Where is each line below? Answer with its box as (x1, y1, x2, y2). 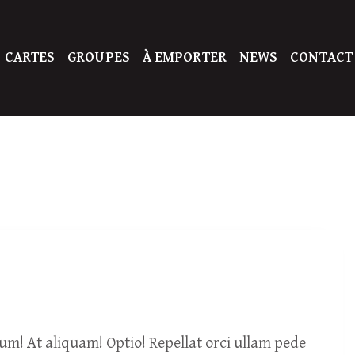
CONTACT (290, 49, 353, 66)
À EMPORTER (142, 49, 227, 66)
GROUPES (67, 49, 130, 66)
